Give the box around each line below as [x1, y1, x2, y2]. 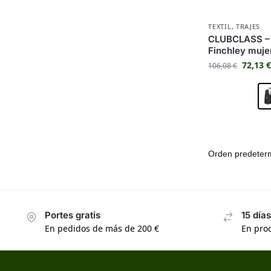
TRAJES [235, 21, 261, 31]
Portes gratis [44, 209, 100, 221]
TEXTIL [208, 21, 232, 31]
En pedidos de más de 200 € [44, 223, 159, 235]
